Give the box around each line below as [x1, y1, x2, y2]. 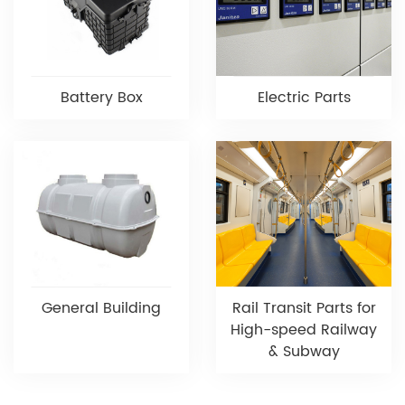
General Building [42, 297, 161, 321]
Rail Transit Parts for [231, 297, 376, 321]
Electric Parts [257, 85, 351, 109]
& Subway [268, 340, 340, 364]
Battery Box [60, 85, 143, 109]
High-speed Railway [231, 318, 377, 343]
